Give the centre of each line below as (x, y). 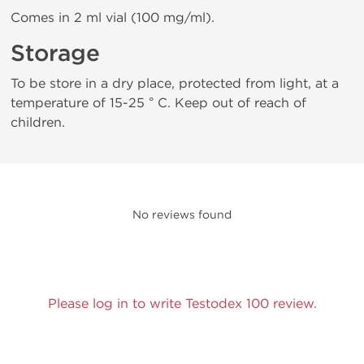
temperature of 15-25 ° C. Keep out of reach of (158, 103)
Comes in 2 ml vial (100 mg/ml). (113, 17)
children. (38, 122)
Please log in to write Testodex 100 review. (182, 303)
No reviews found (182, 215)
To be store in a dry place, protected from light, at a (175, 83)
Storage (55, 54)
